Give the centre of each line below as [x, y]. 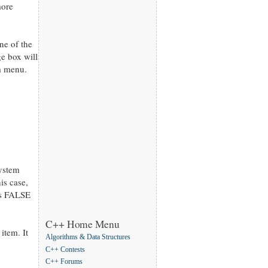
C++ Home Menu [83, 224]
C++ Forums [64, 262]
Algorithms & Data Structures [88, 237]
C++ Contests [65, 249]
